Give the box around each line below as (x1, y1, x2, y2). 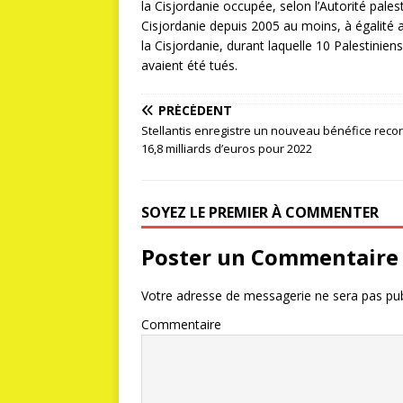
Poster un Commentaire (141, 242, 399, 273)
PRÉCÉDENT (158, 102, 232, 120)
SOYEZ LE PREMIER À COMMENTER (141, 202, 379, 223)
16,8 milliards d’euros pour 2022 (141, 140, 312, 157)
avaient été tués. (141, 57, 237, 75)
